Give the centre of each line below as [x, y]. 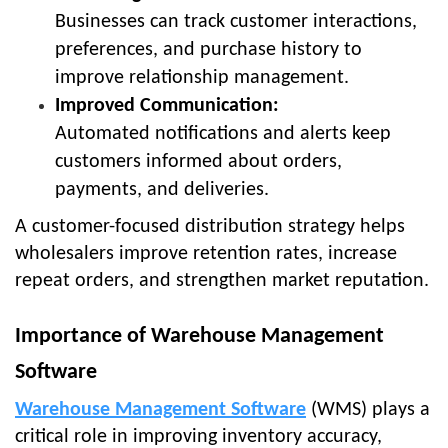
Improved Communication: [167, 105]
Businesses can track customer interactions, [236, 21]
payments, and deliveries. [162, 189]
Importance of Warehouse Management [199, 336]
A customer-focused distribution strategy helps [210, 226]
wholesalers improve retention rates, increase [206, 253]
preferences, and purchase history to [208, 49]
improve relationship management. [202, 77]
